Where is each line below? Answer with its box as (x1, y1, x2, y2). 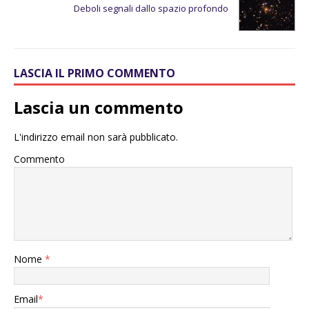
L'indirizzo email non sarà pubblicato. (14, 130, 178, 144)
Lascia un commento (14, 96, 183, 119)
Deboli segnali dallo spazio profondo (74, 2, 228, 15)
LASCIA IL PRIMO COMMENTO (14, 66, 175, 81)
